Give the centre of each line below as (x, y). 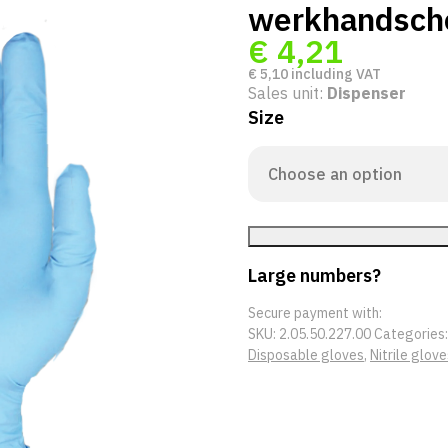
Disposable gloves (306, 355)
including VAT (334, 74)
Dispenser (366, 93)
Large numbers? (314, 275)
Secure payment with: (315, 313)
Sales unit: (287, 93)
